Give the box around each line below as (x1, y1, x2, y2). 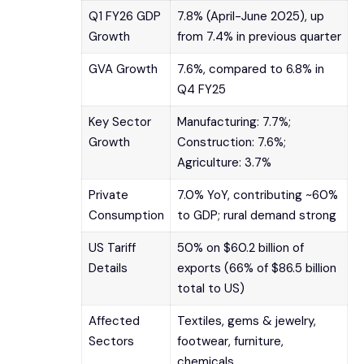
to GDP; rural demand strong (176, 206, 336, 223)
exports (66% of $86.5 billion (176, 259, 336, 276)
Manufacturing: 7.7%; (176, 113, 291, 130)
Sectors (88, 332, 134, 349)
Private (88, 186, 128, 203)
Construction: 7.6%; (176, 133, 286, 150)
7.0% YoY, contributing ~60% (176, 186, 338, 203)
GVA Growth (88, 60, 158, 77)
